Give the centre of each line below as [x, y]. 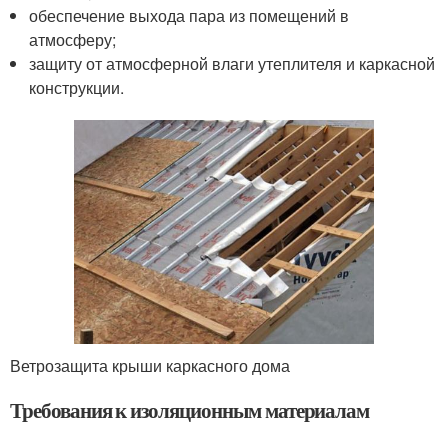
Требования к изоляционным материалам [190, 409]
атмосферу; [73, 39]
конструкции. [77, 87]
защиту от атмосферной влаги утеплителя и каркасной [232, 63]
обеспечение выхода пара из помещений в [189, 15]
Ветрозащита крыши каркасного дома [150, 365]
